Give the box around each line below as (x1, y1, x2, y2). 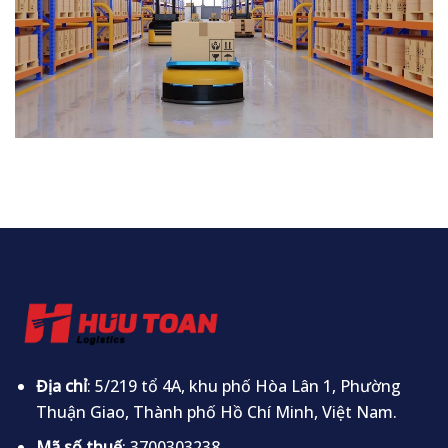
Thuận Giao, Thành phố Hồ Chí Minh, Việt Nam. (35, 400, 397, 423)
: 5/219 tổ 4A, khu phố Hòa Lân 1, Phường (86, 374, 401, 397)
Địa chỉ (35, 374, 87, 397)
